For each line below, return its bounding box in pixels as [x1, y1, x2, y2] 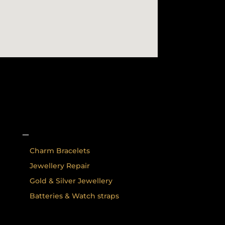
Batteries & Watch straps [29, 191, 119, 200]
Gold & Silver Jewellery [29, 176, 113, 185]
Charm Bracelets [29, 146, 90, 155]
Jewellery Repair [29, 161, 90, 170]
